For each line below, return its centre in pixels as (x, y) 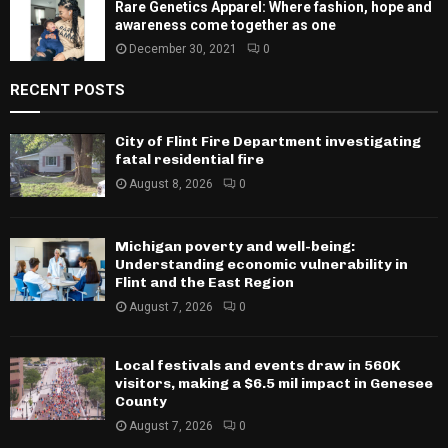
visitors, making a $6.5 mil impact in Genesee (274, 383)
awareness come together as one (225, 24)
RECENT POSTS (67, 90)
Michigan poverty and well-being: (235, 246)
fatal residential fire (189, 160)
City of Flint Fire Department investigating (268, 142)
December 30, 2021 (183, 48)
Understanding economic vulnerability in (261, 264)
